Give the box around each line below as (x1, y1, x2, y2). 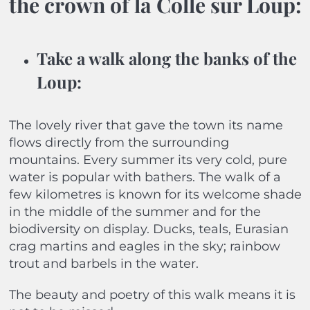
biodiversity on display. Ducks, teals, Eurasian (8, 221, 289, 237)
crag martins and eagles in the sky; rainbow (8, 239, 280, 255)
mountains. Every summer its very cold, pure (8, 152, 287, 168)
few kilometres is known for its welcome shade (8, 187, 302, 203)
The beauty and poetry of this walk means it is (8, 287, 295, 303)
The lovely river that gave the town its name (8, 118, 283, 134)
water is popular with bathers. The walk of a (8, 170, 281, 185)
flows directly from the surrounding (8, 135, 229, 151)
